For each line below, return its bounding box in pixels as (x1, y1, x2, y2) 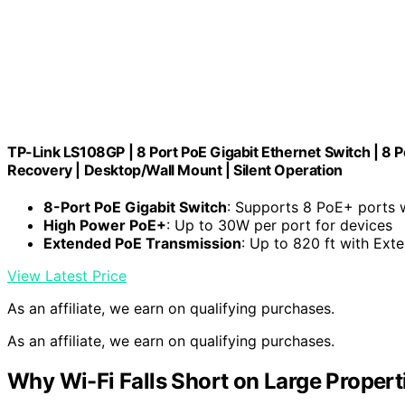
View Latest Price (7, 267, 127, 286)
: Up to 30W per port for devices (166, 216, 392, 235)
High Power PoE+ (43, 216, 166, 235)
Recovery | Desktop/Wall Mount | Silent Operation (7, 160, 343, 179)
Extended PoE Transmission (43, 234, 241, 253)
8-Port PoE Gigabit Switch (43, 198, 227, 217)
